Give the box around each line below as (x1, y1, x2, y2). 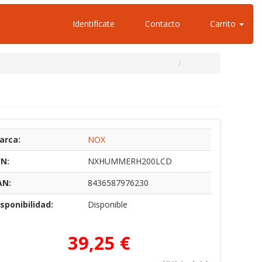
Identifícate (70, 18, 115, 29)
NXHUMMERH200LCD (87, 156, 172, 167)
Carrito (208, 18, 238, 29)
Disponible (87, 199, 127, 210)
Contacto (142, 18, 180, 29)
